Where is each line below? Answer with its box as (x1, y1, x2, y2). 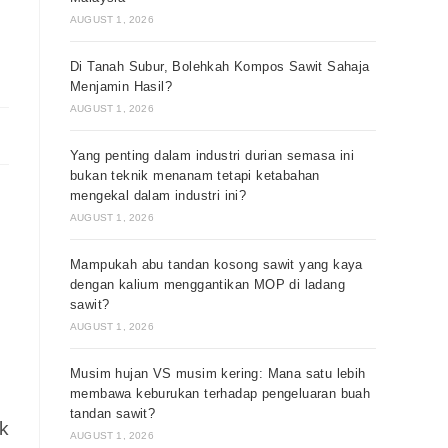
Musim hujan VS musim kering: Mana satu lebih (70, 366, 366, 381)
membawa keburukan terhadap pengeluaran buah (70, 386, 371, 401)
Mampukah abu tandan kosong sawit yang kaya (70, 257, 363, 272)
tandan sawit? (70, 406, 156, 421)
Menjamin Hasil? (70, 79, 173, 94)
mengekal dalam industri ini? (70, 188, 247, 203)
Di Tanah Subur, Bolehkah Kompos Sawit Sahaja (70, 59, 370, 74)
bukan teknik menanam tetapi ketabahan (70, 168, 320, 183)
